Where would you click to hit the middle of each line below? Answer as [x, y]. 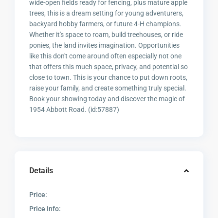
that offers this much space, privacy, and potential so [109, 67]
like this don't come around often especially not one [106, 56]
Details [41, 171]
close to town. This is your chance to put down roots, [109, 78]
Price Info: [45, 209]
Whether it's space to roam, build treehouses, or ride [106, 35]
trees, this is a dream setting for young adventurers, [107, 13]
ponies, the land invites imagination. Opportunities [105, 45]
